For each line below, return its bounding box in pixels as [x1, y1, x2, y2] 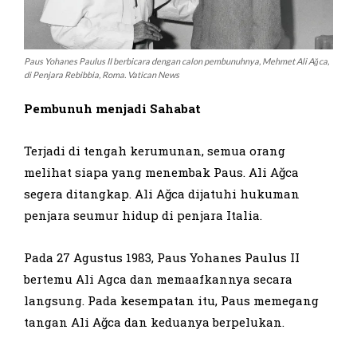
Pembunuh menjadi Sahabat [24, 100, 201, 117]
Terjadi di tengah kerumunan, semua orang [24, 143, 285, 159]
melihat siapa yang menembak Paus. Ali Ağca [24, 164, 299, 181]
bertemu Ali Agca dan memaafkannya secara [24, 271, 292, 288]
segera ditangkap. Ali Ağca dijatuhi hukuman [24, 186, 300, 202]
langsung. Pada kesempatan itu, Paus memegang [24, 292, 319, 309]
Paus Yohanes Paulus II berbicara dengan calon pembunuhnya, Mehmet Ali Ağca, [24, 56, 329, 67]
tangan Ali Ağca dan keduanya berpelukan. [24, 314, 284, 331]
